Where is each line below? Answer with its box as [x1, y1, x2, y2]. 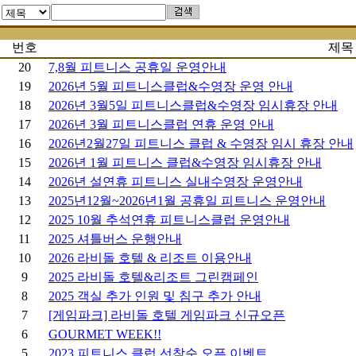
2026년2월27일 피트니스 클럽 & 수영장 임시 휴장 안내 [48, 137, 354, 150]
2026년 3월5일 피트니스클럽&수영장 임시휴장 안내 [48, 99, 338, 112]
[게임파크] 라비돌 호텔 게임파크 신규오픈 [48, 308, 285, 322]
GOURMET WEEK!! [48, 327, 161, 341]
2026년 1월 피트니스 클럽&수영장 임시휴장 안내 [48, 156, 322, 169]
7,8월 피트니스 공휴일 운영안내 [48, 60, 226, 74]
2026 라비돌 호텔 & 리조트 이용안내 [48, 251, 252, 265]
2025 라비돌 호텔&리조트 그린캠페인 [48, 270, 258, 284]
